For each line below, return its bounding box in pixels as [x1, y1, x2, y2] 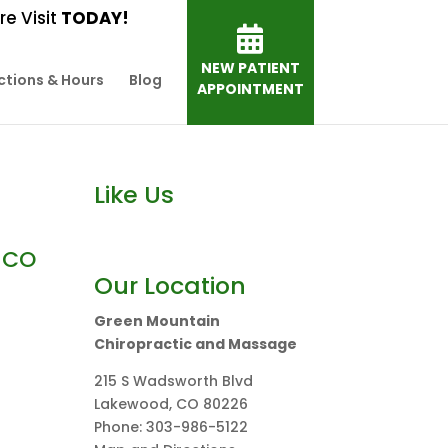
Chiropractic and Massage [94, 334, 298, 354]
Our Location [94, 269, 247, 302]
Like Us [94, 178, 175, 211]
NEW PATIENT [200, 58, 300, 78]
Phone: [94, 417, 147, 437]
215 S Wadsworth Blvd [94, 371, 254, 391]
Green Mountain [94, 311, 221, 331]
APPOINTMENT [196, 79, 304, 99]
